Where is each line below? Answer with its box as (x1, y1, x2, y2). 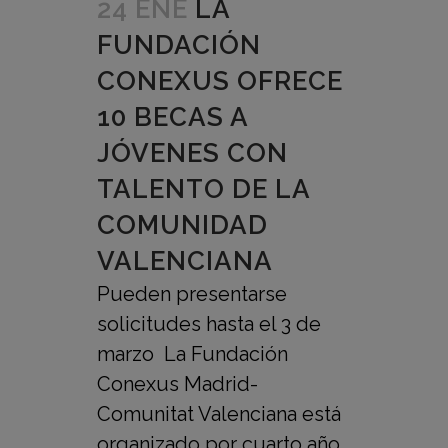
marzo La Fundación (97, 342, 288, 367)
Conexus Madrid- (97, 372, 258, 397)
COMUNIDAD (97, 210, 268, 241)
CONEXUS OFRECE (97, 66, 343, 97)
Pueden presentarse (97, 282, 287, 307)
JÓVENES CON (97, 138, 288, 169)
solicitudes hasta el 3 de (97, 312, 321, 337)
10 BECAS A (97, 102, 248, 133)
